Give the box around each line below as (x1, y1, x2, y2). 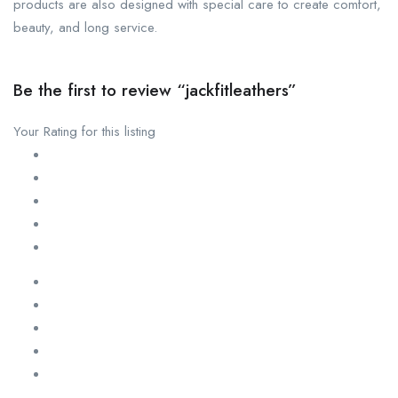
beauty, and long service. (13, 18, 157, 38)
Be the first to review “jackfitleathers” (13, 78, 297, 103)
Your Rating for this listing (13, 122, 155, 142)
